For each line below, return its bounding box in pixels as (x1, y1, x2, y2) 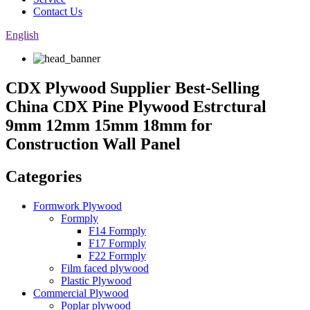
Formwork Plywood (33, 199, 122, 212)
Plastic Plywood (61, 274, 131, 286)
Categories (6, 167, 82, 185)
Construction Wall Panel (6, 134, 181, 153)
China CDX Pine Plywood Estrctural (6, 97, 266, 116)
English (6, 29, 39, 41)
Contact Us (33, 6, 82, 17)
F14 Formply (89, 224, 146, 237)
